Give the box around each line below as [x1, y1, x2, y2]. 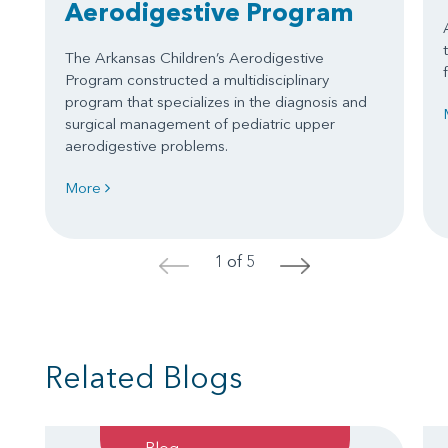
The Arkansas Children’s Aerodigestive [65, 48, 324, 68]
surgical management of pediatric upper [65, 114, 335, 134]
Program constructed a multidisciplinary [65, 70, 329, 90]
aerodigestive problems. [65, 136, 228, 156]
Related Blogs [45, 359, 243, 397]
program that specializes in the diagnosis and [65, 92, 367, 112]
